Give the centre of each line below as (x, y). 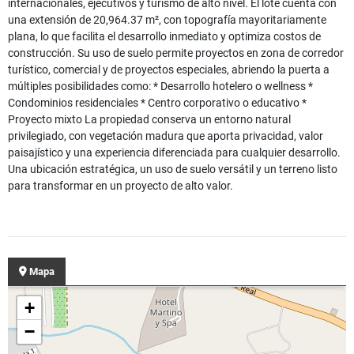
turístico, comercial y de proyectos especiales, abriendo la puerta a (169, 70)
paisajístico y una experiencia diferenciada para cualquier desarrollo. (174, 153)
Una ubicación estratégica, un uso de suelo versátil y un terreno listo (173, 169)
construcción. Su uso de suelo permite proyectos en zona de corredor (176, 53)
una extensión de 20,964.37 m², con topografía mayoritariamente (167, 20)
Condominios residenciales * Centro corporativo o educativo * (157, 103)
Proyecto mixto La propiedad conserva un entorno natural (149, 120)
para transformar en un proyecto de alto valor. (121, 186)
